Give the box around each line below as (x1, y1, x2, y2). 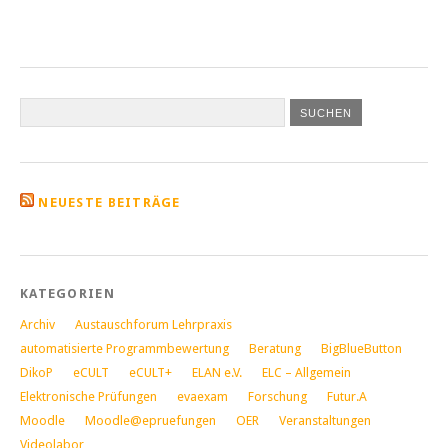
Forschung (248, 388, 307, 404)
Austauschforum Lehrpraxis (75, 316, 232, 332)
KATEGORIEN (20, 285, 115, 301)
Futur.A (327, 388, 367, 404)
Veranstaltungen (279, 412, 371, 428)
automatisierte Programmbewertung (20, 340, 229, 356)
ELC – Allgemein (262, 364, 351, 380)
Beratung (249, 340, 301, 356)
